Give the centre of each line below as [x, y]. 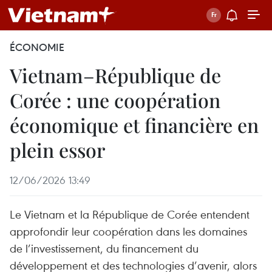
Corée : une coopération [115, 100]
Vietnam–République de [115, 75]
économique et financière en [134, 125]
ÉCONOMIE [37, 47]
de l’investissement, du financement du [104, 248]
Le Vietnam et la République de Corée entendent [130, 214]
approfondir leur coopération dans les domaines [128, 231]
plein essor [57, 150]
